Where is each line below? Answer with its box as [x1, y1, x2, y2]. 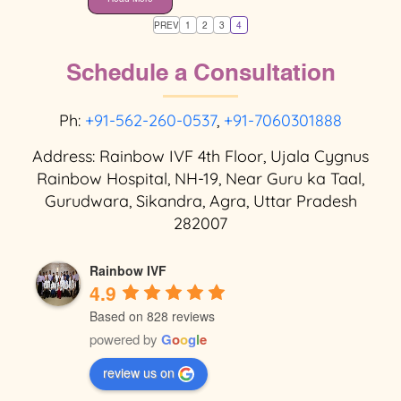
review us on [103, 363, 175, 381]
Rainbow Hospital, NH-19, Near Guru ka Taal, [37, 167, 364, 189]
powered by [90, 328, 161, 348]
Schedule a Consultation [65, 62, 336, 86]
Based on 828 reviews [90, 306, 215, 325]
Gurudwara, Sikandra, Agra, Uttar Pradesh [44, 190, 357, 211]
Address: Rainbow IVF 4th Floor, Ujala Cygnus [32, 145, 369, 166]
